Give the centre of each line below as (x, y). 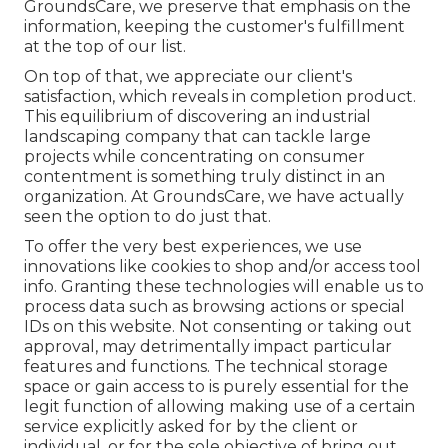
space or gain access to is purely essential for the (216, 387)
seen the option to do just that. (147, 217)
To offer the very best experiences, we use (193, 247)
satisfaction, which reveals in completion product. (220, 97)
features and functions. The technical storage (206, 367)
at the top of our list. (105, 47)
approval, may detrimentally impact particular (208, 347)
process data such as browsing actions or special (214, 307)
